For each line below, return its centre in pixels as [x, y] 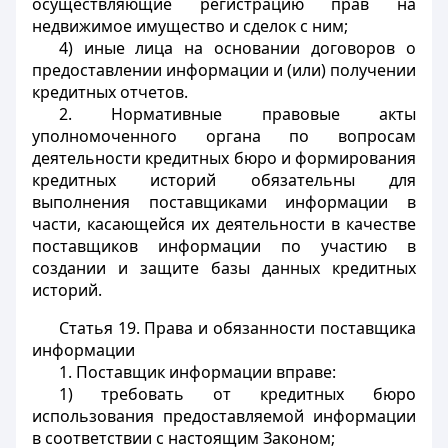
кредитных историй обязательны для [224, 180]
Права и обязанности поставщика [278, 328]
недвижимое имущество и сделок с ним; [190, 26]
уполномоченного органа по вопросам [224, 136]
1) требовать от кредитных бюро [237, 394]
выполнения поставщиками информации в [224, 202]
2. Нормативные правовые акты [237, 114]
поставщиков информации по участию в [224, 246]
